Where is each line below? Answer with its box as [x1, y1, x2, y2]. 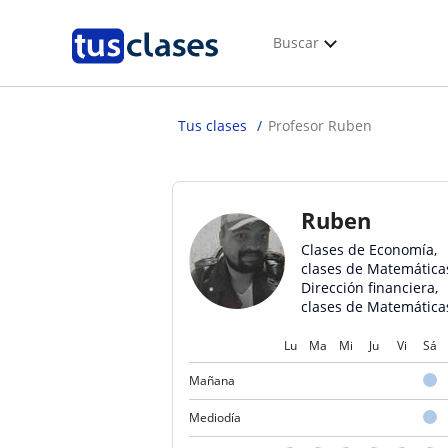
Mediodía [189, 409, 241, 426]
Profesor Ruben [268, 116, 372, 135]
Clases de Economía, [301, 240, 437, 259]
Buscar [273, 33, 319, 52]
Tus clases [178, 116, 247, 135]
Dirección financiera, [301, 278, 438, 297]
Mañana [189, 372, 235, 389]
